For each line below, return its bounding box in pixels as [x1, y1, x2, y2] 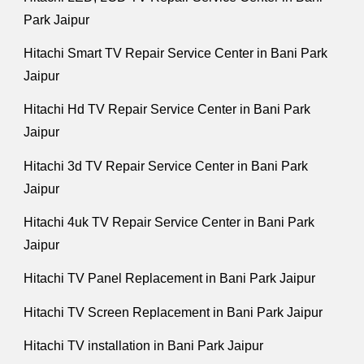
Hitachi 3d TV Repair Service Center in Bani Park [24, 158, 309, 173]
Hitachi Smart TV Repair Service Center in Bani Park [24, 45, 328, 60]
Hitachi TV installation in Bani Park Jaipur [24, 338, 264, 353]
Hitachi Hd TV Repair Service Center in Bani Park [24, 102, 311, 117]
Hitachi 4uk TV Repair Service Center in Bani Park [24, 214, 315, 229]
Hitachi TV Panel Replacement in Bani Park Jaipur [24, 271, 316, 286]
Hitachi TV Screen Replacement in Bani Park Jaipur [24, 305, 323, 319]
